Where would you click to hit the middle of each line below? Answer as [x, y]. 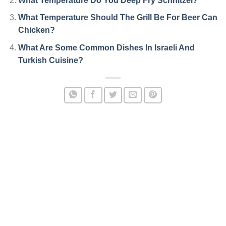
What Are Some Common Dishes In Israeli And [106, 47]
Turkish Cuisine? [50, 60]
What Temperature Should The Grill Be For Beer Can [118, 18]
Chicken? [36, 30]
